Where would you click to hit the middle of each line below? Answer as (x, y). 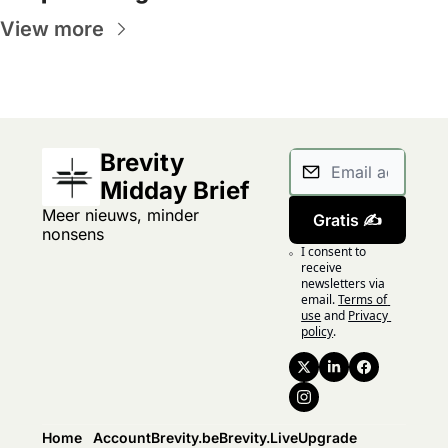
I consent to (334, 251)
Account (122, 437)
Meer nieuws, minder (120, 214)
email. (318, 299)
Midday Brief (175, 190)
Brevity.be (185, 437)
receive (322, 267)
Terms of (363, 299)
